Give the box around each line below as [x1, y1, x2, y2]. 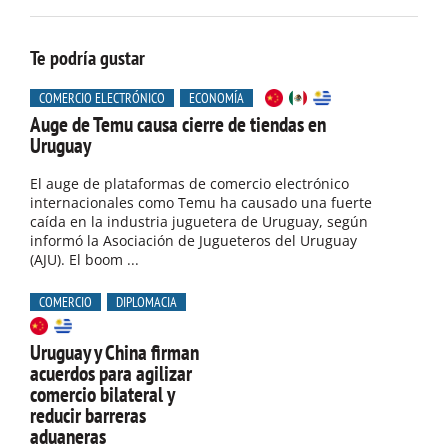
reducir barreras [30, 401, 146, 429]
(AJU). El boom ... [30, 249, 139, 269]
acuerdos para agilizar [30, 359, 192, 387]
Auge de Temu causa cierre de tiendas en [30, 110, 326, 138]
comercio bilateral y [30, 380, 174, 408]
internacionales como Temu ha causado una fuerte [30, 192, 372, 212]
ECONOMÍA [189, 88, 244, 107]
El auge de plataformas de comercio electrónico [30, 173, 349, 193]
